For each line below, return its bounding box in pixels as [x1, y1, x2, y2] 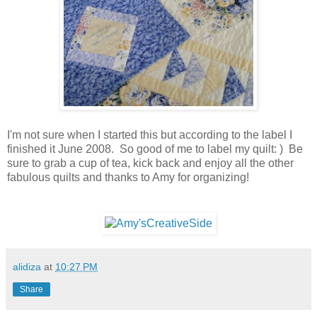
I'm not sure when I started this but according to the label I [7, 129, 292, 142]
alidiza [13, 261, 41, 273]
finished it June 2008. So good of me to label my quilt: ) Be [7, 143, 303, 156]
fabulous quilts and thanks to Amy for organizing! [7, 171, 249, 184]
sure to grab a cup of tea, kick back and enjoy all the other [7, 157, 294, 170]
